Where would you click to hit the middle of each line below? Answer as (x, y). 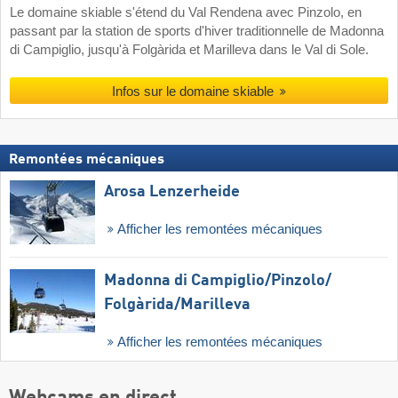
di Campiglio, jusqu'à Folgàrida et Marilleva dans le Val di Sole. (189, 50)
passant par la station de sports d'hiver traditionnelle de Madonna (197, 32)
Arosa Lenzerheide (172, 192)
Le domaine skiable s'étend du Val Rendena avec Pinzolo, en (186, 13)
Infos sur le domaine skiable (192, 92)
